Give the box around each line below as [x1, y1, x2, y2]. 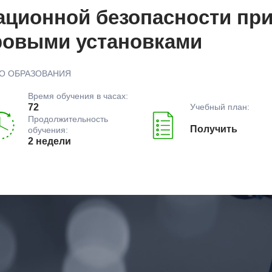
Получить [190, 123, 238, 134]
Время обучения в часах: [27, 91, 128, 101]
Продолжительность [27, 114, 108, 124]
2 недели [27, 136, 71, 147]
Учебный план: [190, 101, 250, 112]
